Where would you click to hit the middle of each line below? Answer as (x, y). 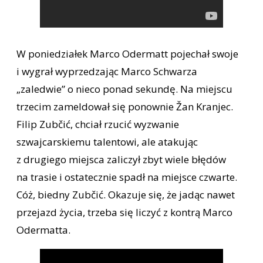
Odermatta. (43, 230)
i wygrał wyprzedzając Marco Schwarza (107, 71)
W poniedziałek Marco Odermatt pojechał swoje (127, 53)
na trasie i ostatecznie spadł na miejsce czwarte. (127, 177)
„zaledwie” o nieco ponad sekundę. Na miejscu (124, 89)
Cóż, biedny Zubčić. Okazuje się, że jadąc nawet (126, 194)
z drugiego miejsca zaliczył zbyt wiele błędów (121, 159)
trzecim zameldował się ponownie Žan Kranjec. (125, 106)
